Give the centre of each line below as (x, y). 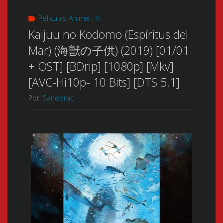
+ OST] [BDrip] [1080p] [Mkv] (101, 66)
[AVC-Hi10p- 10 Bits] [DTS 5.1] (104, 82)
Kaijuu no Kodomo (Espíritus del (108, 35)
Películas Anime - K (69, 18)
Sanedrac (58, 98)
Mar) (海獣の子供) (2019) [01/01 (109, 51)
